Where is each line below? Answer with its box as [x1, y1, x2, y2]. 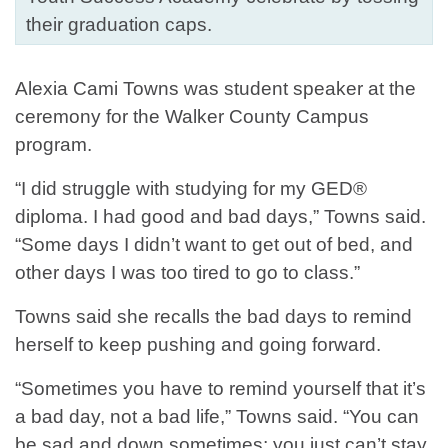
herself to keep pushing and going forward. [15, 334, 381, 356]
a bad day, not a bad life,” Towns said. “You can [15, 406, 419, 428]
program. [15, 134, 92, 156]
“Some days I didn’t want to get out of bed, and [15, 234, 413, 256]
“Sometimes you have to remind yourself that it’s [15, 378, 426, 400]
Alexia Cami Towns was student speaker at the [15, 78, 416, 100]
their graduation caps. [26, 14, 212, 36]
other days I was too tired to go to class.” [15, 262, 360, 284]
